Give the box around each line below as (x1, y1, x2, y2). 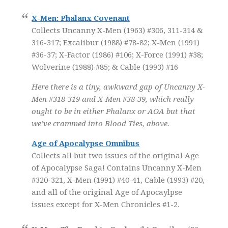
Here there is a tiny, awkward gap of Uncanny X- (32, 82, 206, 92)
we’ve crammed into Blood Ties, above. (32, 119, 170, 128)
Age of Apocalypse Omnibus (32, 138, 140, 148)
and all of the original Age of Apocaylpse (32, 187, 183, 197)
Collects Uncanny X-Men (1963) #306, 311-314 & (32, 25, 204, 35)
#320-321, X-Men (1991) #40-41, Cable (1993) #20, (32, 175, 205, 185)
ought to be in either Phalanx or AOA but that (32, 106, 196, 116)
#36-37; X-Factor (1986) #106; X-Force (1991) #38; (32, 50, 204, 60)
